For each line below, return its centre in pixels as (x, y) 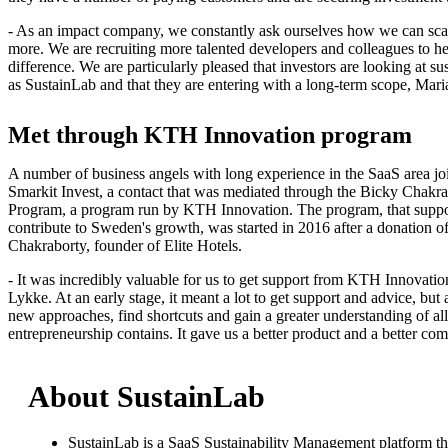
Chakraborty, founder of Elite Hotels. (125, 245)
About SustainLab (146, 396)
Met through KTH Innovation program (210, 134)
